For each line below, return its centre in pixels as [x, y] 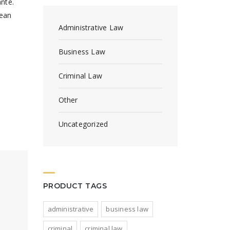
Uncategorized [83, 124]
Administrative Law [91, 27]
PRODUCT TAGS [75, 186]
